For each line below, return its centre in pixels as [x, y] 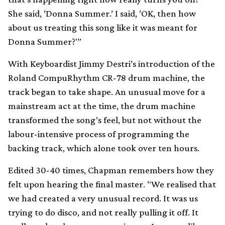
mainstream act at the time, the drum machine [102, 106]
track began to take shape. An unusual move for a [107, 92]
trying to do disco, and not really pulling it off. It [103, 212]
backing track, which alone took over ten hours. [104, 148]
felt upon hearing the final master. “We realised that [112, 184]
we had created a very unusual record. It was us [103, 198]
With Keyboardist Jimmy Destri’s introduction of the [111, 64]
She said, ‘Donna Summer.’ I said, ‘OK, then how [102, 14]
